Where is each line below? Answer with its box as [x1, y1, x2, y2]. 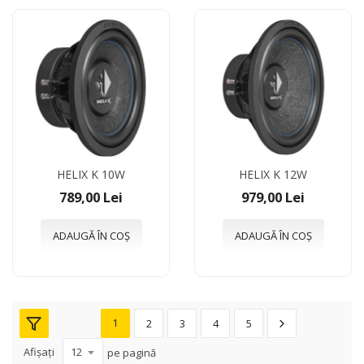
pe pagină [107, 344, 156, 359]
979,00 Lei [241, 187, 305, 206]
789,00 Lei [59, 187, 123, 206]
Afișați [24, 344, 54, 359]
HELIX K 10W [57, 166, 125, 182]
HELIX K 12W [239, 166, 307, 182]
